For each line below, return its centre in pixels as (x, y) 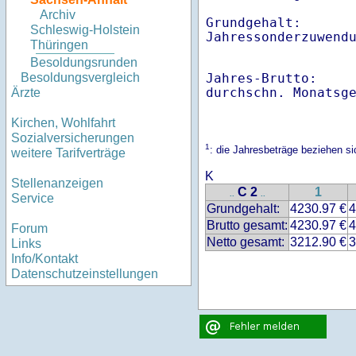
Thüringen (59, 45)
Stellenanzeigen (57, 184)
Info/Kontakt (44, 259)
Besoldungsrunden (84, 63)
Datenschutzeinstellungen (85, 274)
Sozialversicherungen (73, 138)
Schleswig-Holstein (85, 30)
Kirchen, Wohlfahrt (63, 123)
